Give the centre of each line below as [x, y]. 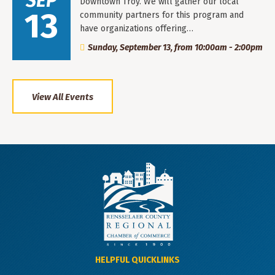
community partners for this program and [162, 15]
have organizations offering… [137, 29]
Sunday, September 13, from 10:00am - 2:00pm [175, 48]
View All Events [63, 97]
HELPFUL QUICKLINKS [137, 260]
